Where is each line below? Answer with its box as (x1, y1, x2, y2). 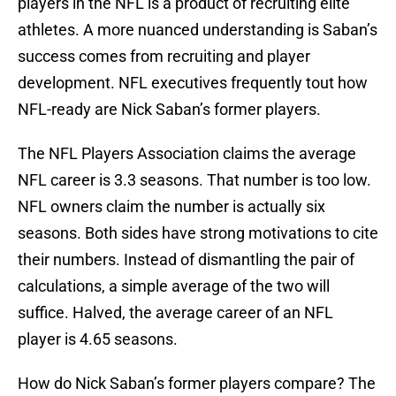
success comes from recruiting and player (18, 47, 310, 66)
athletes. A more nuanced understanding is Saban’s (18, 20, 377, 40)
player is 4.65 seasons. (18, 330, 178, 349)
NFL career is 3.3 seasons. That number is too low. (18, 171, 371, 190)
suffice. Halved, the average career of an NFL (18, 303, 333, 323)
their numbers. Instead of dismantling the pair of (18, 250, 354, 270)
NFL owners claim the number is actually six (18, 197, 325, 217)
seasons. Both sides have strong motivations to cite (18, 224, 378, 243)
